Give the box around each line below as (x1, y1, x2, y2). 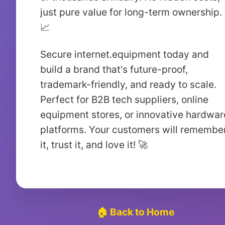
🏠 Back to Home (97, 206, 174, 218)
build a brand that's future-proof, (40, 63, 188, 75)
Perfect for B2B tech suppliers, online (40, 93, 208, 105)
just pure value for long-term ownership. (40, 6, 222, 18)
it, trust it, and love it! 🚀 (40, 139, 148, 151)
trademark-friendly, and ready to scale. (40, 78, 216, 90)
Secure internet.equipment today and (40, 48, 209, 60)
